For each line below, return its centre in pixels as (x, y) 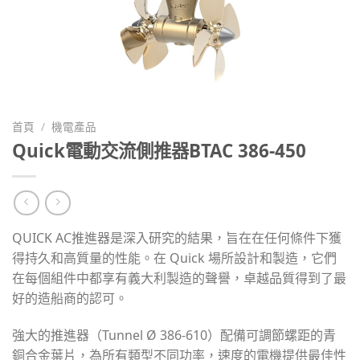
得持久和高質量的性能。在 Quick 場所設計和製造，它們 (174, 258)
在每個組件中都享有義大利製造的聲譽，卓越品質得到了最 (179, 278)
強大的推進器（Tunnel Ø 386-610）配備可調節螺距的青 (174, 335)
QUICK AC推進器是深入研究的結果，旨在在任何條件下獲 (177, 238)
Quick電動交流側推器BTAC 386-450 (159, 150)
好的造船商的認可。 (70, 299)
